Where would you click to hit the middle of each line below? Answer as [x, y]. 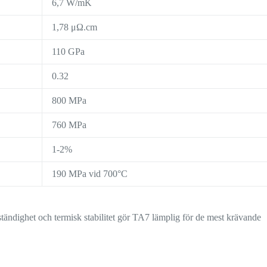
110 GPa [69, 52]
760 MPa [69, 125]
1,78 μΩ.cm [75, 27]
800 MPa [69, 101]
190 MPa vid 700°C [90, 174]
